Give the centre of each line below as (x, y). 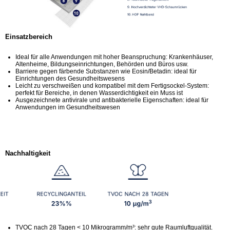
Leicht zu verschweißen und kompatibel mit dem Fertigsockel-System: (112, 85)
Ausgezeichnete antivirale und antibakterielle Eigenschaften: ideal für (112, 100)
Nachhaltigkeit (28, 153)
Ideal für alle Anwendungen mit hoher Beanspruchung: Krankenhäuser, (114, 57)
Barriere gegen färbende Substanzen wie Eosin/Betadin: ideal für (106, 71)
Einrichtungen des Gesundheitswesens (70, 78)
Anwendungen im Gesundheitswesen (68, 107)
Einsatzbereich (29, 36)
